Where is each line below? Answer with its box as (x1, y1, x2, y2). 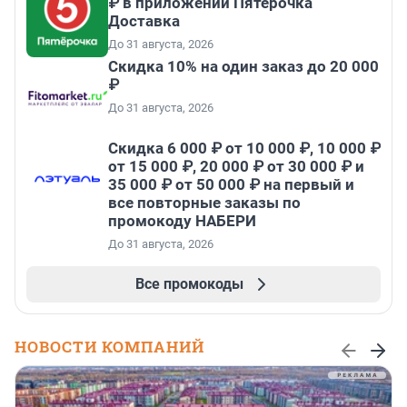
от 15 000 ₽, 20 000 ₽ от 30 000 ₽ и (108, 157, 364, 176)
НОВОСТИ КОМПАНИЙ (15, 336, 204, 358)
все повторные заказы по (108, 194, 301, 213)
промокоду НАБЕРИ (108, 212, 256, 231)
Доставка (108, 12, 180, 31)
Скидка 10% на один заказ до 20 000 (108, 57, 379, 76)
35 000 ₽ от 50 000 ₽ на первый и (108, 175, 354, 194)
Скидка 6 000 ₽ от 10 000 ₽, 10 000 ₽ (108, 139, 381, 158)
